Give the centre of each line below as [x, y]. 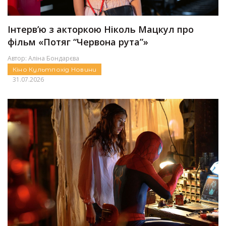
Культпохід [50, 70]
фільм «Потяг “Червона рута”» [78, 42]
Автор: [18, 59]
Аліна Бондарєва [54, 59]
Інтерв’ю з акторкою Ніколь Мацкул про [101, 30]
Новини [84, 70]
